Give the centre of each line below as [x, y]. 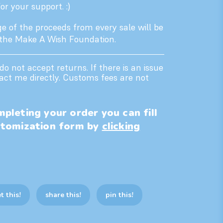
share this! [63, 195]
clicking [121, 126]
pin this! [119, 195]
